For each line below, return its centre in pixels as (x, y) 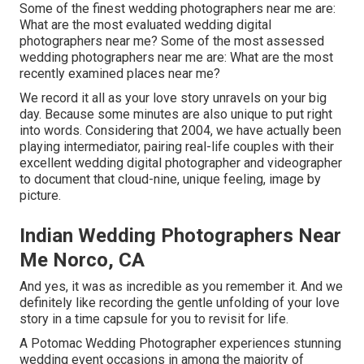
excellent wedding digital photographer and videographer (181, 162)
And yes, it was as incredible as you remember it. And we (181, 286)
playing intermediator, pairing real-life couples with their (177, 146)
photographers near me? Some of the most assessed (172, 41)
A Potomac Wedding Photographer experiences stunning (180, 343)
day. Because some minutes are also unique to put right (176, 114)
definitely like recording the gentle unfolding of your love (180, 302)
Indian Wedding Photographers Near (180, 235)
